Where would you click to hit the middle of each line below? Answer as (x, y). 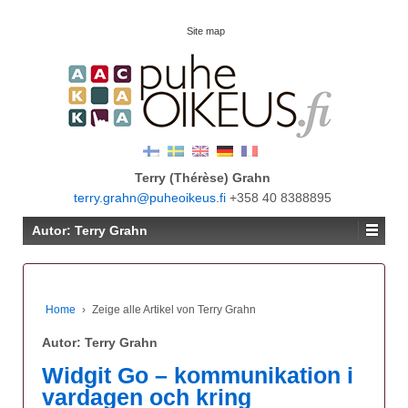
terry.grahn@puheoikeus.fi (150, 198)
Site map (206, 31)
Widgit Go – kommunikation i (198, 375)
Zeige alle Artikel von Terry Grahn (174, 310)
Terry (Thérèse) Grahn (203, 178)
